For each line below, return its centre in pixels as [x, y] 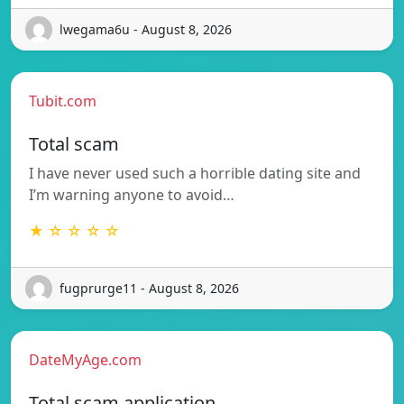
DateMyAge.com [85, 359]
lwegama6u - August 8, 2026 [146, 30]
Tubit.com [63, 101]
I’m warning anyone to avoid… [132, 194]
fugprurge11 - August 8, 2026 [149, 289]
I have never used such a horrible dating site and [195, 173]
